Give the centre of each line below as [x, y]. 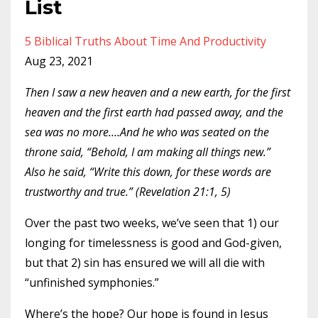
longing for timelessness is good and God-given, [153, 243]
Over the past [62, 223]
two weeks [128, 223]
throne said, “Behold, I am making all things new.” [148, 152]
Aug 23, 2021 [59, 61]
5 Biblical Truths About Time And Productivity [146, 41]
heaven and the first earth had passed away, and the [154, 112]
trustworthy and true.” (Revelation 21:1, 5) [128, 192]
